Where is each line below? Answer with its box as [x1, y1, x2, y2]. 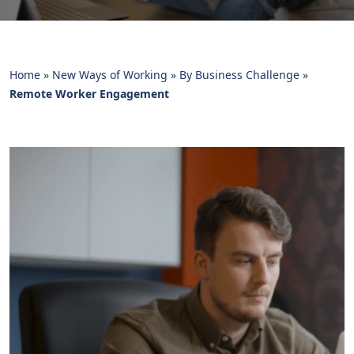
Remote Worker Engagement [9, 86, 169, 102]
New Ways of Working [52, 67, 168, 83]
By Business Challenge [179, 67, 299, 83]
